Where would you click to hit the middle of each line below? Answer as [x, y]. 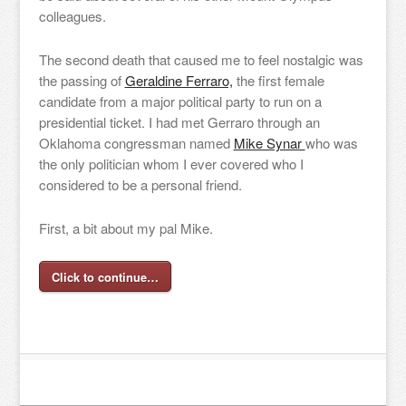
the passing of [82, 80]
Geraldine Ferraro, [179, 80]
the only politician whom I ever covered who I [171, 164]
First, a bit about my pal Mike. [126, 228]
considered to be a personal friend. [140, 184]
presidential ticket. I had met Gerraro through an [179, 122]
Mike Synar [269, 143]
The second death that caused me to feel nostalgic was [201, 59]
